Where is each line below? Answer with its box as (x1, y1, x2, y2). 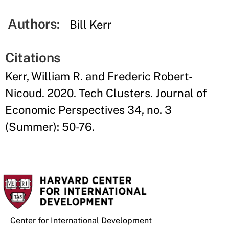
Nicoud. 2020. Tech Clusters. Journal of (5, 86, 207, 100)
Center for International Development (10, 216, 152, 225)
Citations (5, 50, 61, 65)
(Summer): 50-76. (5, 120, 95, 133)
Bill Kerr (70, 18, 112, 31)
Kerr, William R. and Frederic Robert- (5, 70, 193, 83)
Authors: (8, 16, 60, 32)
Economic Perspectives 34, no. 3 (5, 103, 172, 117)
